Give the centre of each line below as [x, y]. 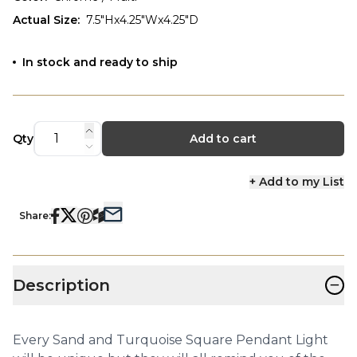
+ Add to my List [296, 181]
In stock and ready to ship [100, 62]
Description [61, 285]
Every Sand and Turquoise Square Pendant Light [171, 339]
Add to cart [223, 138]
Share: [35, 215]
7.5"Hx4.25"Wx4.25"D [142, 20]
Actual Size [45, 20]
